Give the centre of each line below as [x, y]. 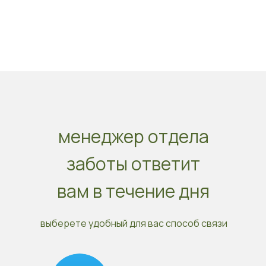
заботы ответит [133, 164]
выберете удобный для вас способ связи [134, 223]
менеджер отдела [133, 136]
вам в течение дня [133, 191]
